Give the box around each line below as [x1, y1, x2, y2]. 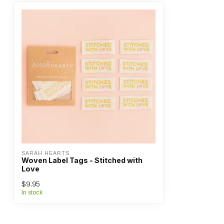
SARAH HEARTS [21, 150, 69, 156]
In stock [21, 189, 42, 196]
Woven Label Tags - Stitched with [21, 156, 142, 164]
